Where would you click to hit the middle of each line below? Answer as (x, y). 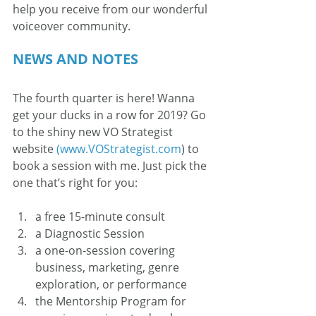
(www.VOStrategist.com (119, 149)
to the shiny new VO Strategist (94, 132)
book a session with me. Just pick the (111, 166)
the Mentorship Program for (112, 301)
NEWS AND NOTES (75, 59)
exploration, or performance (111, 284)
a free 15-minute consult (100, 217)
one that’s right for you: (75, 183)
